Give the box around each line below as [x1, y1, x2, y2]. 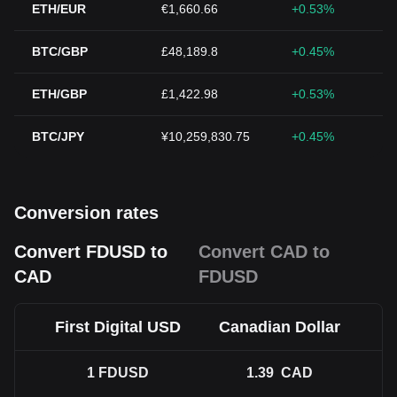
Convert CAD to [198, 242, 330, 261]
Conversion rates [14, 203, 159, 222]
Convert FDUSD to [14, 242, 167, 261]
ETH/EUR [32, 2, 86, 16]
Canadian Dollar [219, 318, 340, 336]
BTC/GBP [32, 44, 88, 58]
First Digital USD [54, 318, 181, 336]
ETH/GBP [32, 87, 87, 101]
